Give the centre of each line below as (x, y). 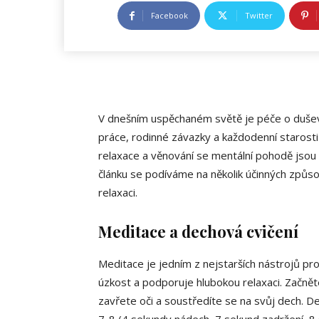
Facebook (169, 16)
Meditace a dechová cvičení (198, 232)
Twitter (259, 16)
